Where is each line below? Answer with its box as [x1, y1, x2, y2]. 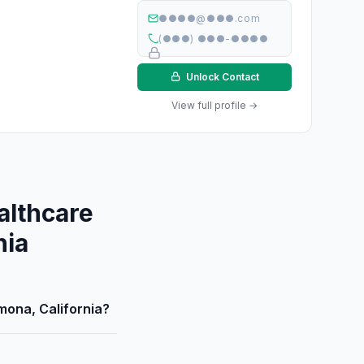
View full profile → [171, 99, 258, 111]
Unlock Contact [183, 71, 259, 83]
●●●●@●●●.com [158, 12, 261, 24]
